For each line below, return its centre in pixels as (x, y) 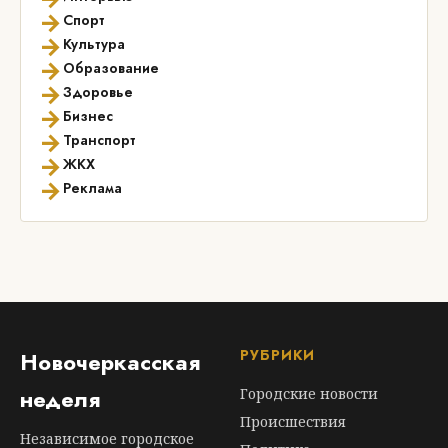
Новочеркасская (110, 362)
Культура (94, 44)
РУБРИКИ (277, 355)
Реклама (92, 188)
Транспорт (99, 140)
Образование (111, 68)
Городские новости (309, 393)
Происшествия (293, 421)
